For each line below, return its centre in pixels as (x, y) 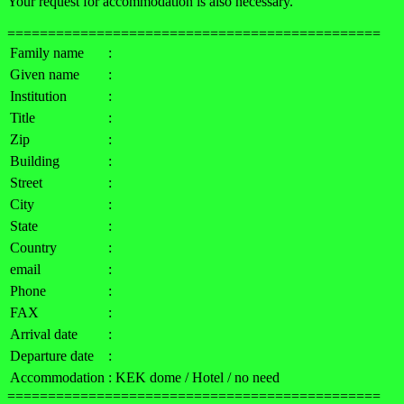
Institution (38, 96)
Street (26, 182)
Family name (47, 52)
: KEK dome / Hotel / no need (194, 377)
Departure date (52, 355)
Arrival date (44, 334)
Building (35, 161)
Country (33, 247)
